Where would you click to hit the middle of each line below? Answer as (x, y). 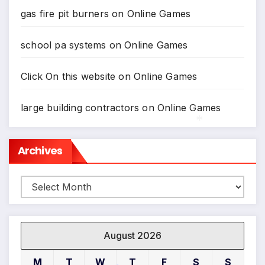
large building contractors (80, 107)
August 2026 (132, 236)
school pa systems (64, 45)
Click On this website (68, 76)
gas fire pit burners (65, 13)
